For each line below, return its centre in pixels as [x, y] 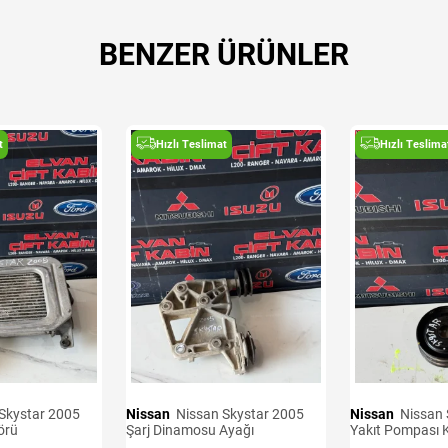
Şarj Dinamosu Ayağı [190, 430]
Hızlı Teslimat [191, 145]
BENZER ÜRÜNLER [224, 55]
